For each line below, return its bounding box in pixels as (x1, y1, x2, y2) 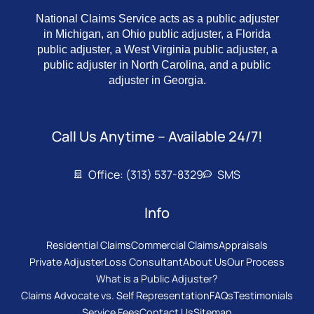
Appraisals (219, 238, 268, 252)
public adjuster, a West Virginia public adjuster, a (36, 43, 278, 55)
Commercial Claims (131, 238, 219, 252)
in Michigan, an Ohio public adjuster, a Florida (43, 27, 271, 40)
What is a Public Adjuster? (96, 272, 218, 286)
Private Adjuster (29, 255, 104, 269)
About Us (183, 255, 227, 269)
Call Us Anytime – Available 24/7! (51, 127, 263, 146)
